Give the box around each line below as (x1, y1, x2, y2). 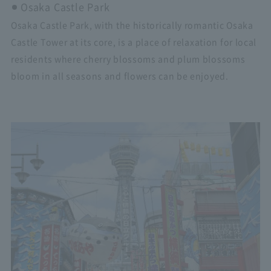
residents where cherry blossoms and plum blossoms (10, 53, 246, 65)
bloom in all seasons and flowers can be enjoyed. (10, 70, 229, 82)
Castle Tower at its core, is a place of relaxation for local (10, 36, 257, 48)
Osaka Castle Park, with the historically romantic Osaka (10, 19, 253, 31)
